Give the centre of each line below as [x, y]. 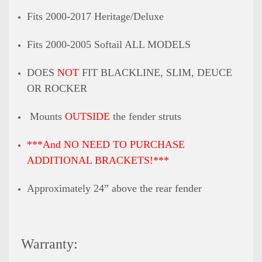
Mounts [46, 116]
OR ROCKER [57, 88]
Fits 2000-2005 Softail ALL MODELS [109, 44]
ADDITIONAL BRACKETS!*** [100, 160]
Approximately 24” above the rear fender [115, 188]
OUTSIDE [88, 116]
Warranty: [48, 244]
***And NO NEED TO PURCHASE [106, 144]
